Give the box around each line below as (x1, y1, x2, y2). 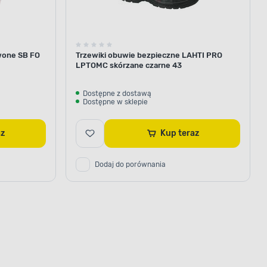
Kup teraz (178, 128, 199, 138)
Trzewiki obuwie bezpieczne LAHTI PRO (76, 50, 222, 60)
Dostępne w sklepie (83, 97, 148, 106)
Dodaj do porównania (95, 160, 166, 169)
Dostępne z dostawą (83, 89, 151, 98)
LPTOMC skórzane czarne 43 (76, 60, 182, 70)
